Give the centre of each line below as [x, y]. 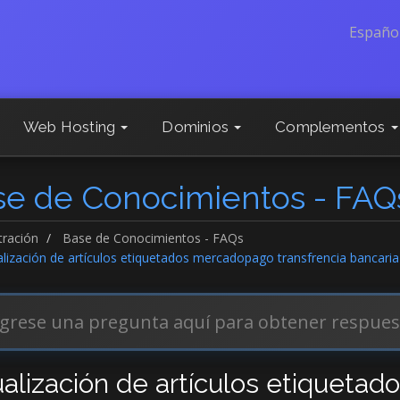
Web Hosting [71, 127]
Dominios [197, 127]
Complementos [332, 127]
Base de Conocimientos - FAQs [153, 238]
